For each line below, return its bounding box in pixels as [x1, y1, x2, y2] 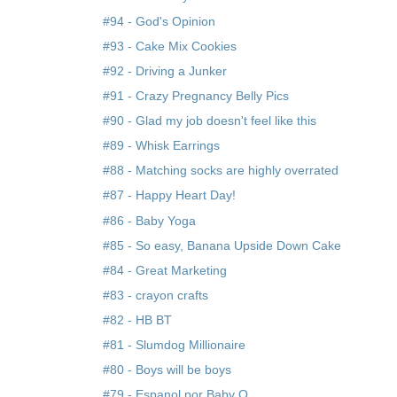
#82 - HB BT [103, 313, 173, 328]
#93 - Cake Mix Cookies [103, 38, 237, 53]
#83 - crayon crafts [103, 287, 209, 302]
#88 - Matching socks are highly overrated [103, 163, 339, 178]
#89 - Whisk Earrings [103, 138, 221, 153]
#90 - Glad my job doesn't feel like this [103, 113, 317, 128]
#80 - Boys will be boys [103, 362, 232, 378]
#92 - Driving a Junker [103, 63, 228, 78]
